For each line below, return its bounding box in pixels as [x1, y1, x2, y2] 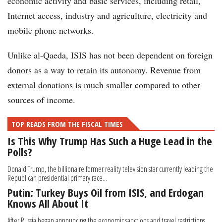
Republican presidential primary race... [7, 172, 107, 184]
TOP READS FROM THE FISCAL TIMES [11, 119, 123, 129]
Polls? [7, 144, 32, 160]
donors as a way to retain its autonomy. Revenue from [7, 64, 201, 76]
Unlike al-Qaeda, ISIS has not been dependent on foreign [7, 49, 213, 61]
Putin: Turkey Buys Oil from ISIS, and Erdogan [7, 185, 204, 200]
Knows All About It [7, 196, 88, 211]
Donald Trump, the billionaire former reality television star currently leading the [7, 164, 213, 175]
